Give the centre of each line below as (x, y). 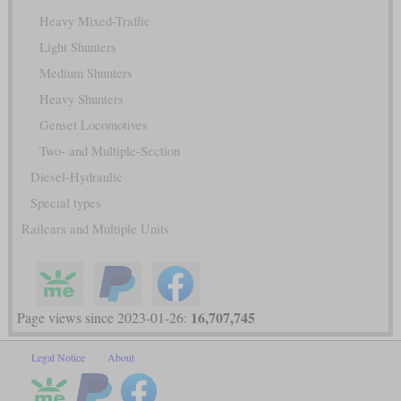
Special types (65, 202)
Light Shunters (77, 47)
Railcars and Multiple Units (95, 228)
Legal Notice (58, 357)
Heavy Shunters (81, 98)
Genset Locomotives (93, 124)
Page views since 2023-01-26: (103, 317)
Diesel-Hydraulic (76, 176)
